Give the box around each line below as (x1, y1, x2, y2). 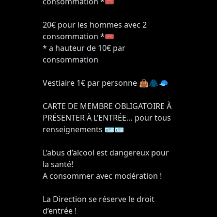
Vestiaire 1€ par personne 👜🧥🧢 (43, 77, 168, 89)
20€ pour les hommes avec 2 (43, 19, 147, 31)
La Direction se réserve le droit (43, 194, 155, 205)
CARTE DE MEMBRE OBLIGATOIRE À (43, 101, 171, 112)
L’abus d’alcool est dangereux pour (43, 147, 169, 158)
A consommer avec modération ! (43, 170, 162, 182)
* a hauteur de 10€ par (43, 43, 125, 54)
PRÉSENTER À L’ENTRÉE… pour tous (43, 112, 171, 124)
